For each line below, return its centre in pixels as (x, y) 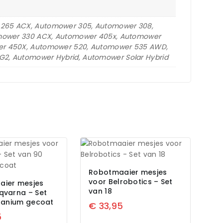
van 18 (100, 191)
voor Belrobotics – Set (131, 182)
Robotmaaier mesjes (128, 172)
